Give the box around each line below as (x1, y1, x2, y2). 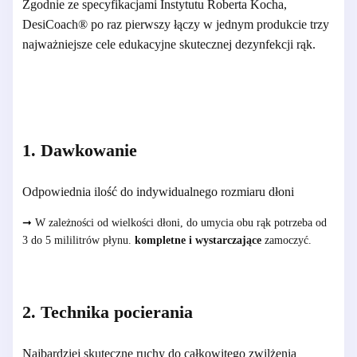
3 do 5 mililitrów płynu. (22, 233, 135, 246)
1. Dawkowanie (22, 139, 137, 160)
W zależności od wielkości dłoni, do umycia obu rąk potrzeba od (32, 216, 327, 229)
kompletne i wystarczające (135, 233, 261, 246)
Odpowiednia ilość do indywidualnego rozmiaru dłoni (22, 184, 297, 198)
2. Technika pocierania (22, 301, 193, 322)
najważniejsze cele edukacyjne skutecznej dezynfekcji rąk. (22, 37, 316, 51)
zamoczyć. (261, 233, 312, 246)
